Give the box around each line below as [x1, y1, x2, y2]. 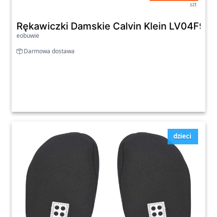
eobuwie [16, 31, 39, 40]
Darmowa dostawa [22, 47, 75, 56]
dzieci [173, 132, 191, 141]
